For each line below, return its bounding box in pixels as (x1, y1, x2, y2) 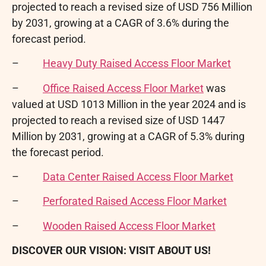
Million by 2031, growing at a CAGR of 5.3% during (12, 129, 245, 142)
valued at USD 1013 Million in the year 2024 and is (12, 97, 246, 110)
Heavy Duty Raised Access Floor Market (43, 57, 231, 70)
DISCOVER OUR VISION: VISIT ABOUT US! (12, 244, 211, 257)
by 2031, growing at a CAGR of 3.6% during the (12, 16, 229, 29)
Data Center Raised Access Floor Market (43, 170, 233, 183)
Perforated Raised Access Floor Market (43, 195, 227, 208)
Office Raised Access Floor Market (43, 81, 204, 94)
